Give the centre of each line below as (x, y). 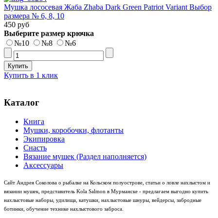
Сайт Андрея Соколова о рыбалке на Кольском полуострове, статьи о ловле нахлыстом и (107, 183)
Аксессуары (43, 165)
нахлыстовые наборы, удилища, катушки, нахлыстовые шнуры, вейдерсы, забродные (103, 200)
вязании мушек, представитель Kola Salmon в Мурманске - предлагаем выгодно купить (106, 192)
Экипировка (44, 139)
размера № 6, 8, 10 (34, 16)
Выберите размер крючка (49, 33)
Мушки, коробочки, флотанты (73, 130)
